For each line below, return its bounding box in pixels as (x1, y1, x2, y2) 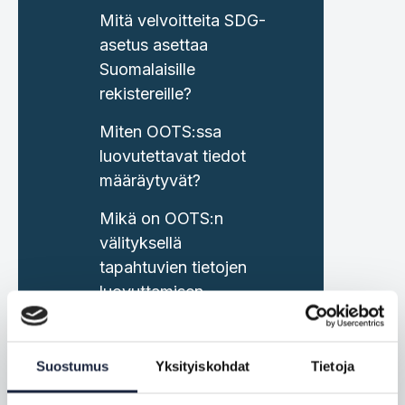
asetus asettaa (99, 34, 208, 54)
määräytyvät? (99, 170, 201, 190)
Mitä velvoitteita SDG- (99, 10, 266, 30)
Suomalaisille (99, 59, 195, 79)
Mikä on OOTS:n (99, 208, 223, 228)
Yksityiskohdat (155, 358, 250, 373)
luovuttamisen (99, 281, 203, 301)
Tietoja (311, 358, 354, 373)
